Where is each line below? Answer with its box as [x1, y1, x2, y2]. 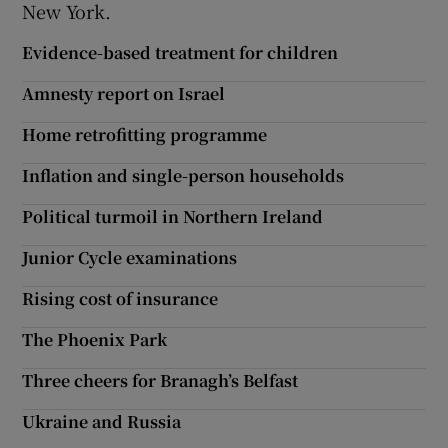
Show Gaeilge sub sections [197, 268, 372, 282]
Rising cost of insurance [22, 287, 219, 310]
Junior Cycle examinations [22, 246, 238, 269]
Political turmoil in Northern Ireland [22, 205, 324, 228]
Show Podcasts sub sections [197, 124, 381, 138]
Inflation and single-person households [22, 164, 345, 187]
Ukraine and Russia [22, 410, 182, 433]
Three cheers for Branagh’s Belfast [22, 369, 299, 392]
